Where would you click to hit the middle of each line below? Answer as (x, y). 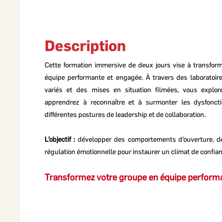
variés (54, 89)
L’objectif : (60, 139)
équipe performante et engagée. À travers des (117, 77)
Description (85, 45)
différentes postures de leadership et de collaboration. (126, 114)
